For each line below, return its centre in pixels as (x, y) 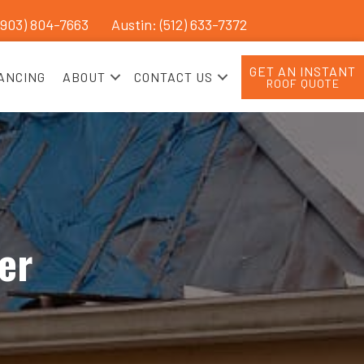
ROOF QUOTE (303, 83)
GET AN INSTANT (303, 71)
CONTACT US (174, 76)
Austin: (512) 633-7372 (179, 24)
